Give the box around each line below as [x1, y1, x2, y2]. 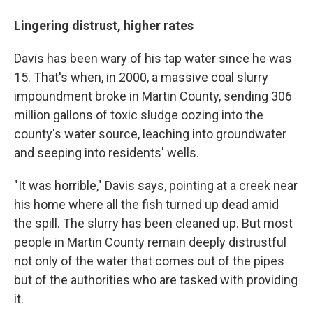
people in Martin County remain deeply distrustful [14, 235, 286, 250]
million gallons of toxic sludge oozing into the [14, 108, 263, 123]
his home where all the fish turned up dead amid [14, 197, 279, 212]
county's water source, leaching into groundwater [14, 126, 286, 142]
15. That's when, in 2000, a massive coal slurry [14, 70, 268, 85]
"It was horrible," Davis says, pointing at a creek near [14, 178, 298, 194]
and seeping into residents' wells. [14, 145, 199, 161]
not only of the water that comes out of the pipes [14, 254, 284, 269]
